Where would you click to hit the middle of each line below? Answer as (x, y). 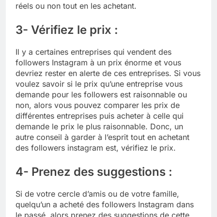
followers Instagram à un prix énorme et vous (98, 62)
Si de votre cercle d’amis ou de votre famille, (97, 194)
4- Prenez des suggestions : (94, 171)
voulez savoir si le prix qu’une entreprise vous (99, 84)
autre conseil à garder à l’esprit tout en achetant (102, 137)
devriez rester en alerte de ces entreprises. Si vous (108, 73)
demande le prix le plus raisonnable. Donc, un (99, 126)
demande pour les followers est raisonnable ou (101, 94)
